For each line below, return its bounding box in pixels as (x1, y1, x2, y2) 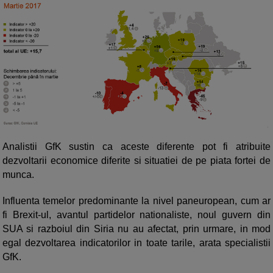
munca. (2, 169, 34, 180)
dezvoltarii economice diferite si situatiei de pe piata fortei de (2, 155, 271, 166)
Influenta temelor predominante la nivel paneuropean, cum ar (2, 196, 271, 207)
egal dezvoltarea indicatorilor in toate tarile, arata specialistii (2, 238, 271, 249)
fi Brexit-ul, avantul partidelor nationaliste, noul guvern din (2, 210, 271, 221)
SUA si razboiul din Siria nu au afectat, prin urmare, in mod (2, 224, 271, 235)
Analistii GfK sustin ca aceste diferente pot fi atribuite (2, 141, 271, 152)
